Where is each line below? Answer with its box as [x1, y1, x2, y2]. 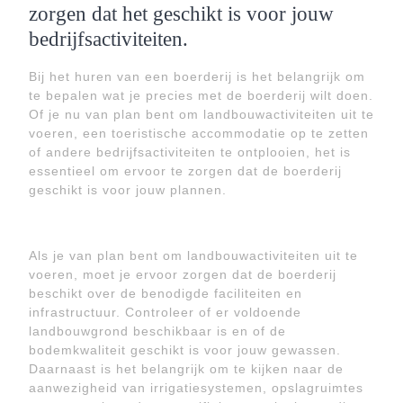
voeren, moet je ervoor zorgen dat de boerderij [29, 267, 336, 282]
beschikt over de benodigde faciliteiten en [29, 286, 302, 300]
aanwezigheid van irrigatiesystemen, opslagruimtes [29, 381, 363, 395]
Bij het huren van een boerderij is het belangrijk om [29, 69, 365, 84]
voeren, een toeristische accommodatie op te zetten [29, 126, 369, 140]
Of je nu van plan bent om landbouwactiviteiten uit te [29, 107, 374, 121]
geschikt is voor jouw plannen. [29, 183, 227, 197]
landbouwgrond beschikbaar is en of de [29, 324, 286, 338]
